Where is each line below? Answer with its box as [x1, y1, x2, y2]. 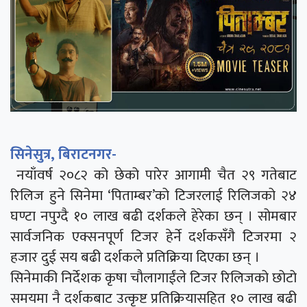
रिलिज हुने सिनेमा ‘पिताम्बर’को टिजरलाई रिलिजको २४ [10, 184, 297, 208]
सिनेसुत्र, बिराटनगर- [10, 143, 116, 167]
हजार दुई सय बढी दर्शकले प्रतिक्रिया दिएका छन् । [10, 245, 260, 270]
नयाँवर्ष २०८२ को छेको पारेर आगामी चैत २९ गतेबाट [10, 163, 297, 188]
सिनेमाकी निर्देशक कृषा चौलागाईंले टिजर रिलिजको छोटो [10, 266, 297, 291]
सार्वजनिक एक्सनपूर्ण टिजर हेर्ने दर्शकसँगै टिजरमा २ [10, 225, 297, 249]
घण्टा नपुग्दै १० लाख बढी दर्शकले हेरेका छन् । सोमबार [10, 204, 297, 229]
